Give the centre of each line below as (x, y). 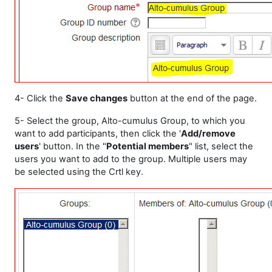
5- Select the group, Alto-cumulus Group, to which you (130, 121)
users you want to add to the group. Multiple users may (131, 159)
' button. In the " (73, 146)
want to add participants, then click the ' (98, 134)
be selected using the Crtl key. (79, 172)
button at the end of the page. (192, 98)
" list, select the (221, 146)
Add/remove (208, 134)
